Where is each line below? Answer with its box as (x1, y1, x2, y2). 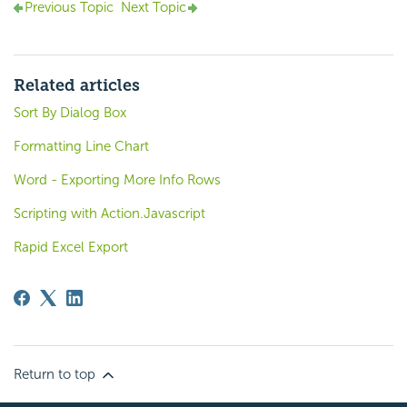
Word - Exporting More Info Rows (14, 171, 221, 188)
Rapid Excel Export (14, 238, 128, 255)
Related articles (14, 74, 140, 95)
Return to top (14, 365, 99, 382)
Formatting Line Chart (14, 137, 149, 154)
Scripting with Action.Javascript (14, 204, 205, 222)
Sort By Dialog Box (14, 104, 126, 121)
